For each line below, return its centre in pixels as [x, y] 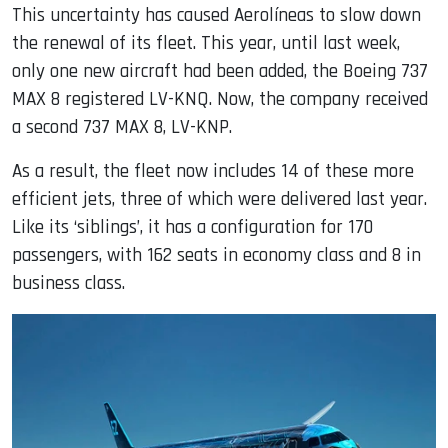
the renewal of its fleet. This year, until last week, [206, 43]
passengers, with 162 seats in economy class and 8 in [216, 255]
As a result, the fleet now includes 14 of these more [213, 171]
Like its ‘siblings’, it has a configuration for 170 [192, 227]
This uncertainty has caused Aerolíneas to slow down [216, 15]
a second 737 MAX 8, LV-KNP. [122, 127]
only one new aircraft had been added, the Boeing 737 [220, 71]
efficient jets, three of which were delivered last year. [219, 199]
